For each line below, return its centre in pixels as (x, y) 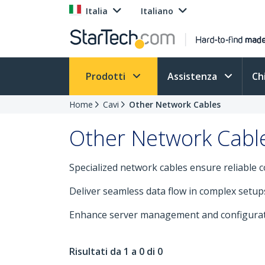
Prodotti (107, 76)
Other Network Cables (175, 104)
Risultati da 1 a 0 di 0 (116, 251)
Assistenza (193, 76)
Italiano (157, 11)
